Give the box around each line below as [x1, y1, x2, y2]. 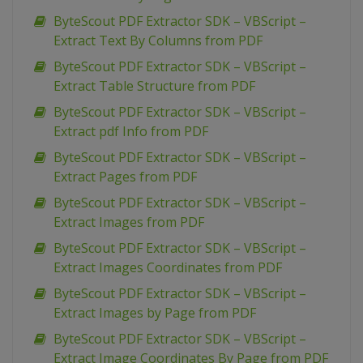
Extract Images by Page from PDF [53, 304, 256, 322]
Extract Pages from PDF [53, 168, 197, 186]
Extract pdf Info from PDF [53, 122, 208, 141]
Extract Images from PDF [53, 213, 204, 232]
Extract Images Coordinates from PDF [53, 258, 282, 277]
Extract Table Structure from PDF [53, 77, 255, 96]
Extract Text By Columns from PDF [53, 32, 263, 50]
